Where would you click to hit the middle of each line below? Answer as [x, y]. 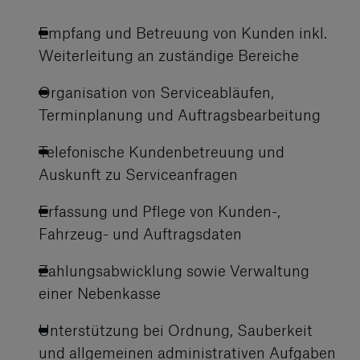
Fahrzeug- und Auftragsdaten [140, 233]
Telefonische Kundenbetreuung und [162, 151]
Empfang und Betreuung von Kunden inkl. [183, 33]
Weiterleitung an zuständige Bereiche [169, 55]
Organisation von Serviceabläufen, [156, 92]
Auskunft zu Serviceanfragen [138, 174]
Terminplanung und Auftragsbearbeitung [180, 115]
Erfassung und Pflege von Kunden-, [160, 211]
